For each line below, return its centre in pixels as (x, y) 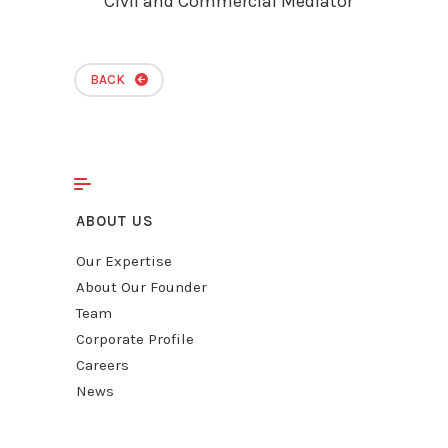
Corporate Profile (135, 339)
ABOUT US (115, 221)
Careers (102, 365)
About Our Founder (141, 287)
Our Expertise (124, 261)
